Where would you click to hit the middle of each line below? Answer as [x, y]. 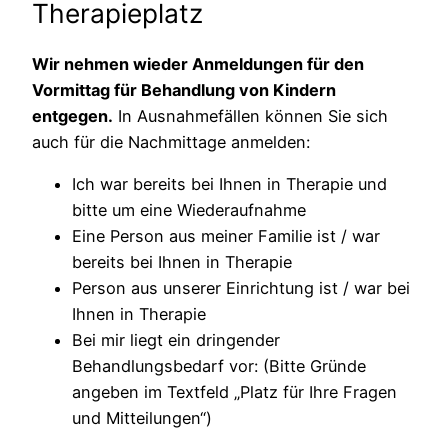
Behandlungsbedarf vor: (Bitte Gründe [219, 365]
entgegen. [72, 115]
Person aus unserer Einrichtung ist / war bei [241, 287]
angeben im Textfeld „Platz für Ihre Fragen [234, 391]
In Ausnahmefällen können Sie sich [250, 115]
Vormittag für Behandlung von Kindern [184, 89]
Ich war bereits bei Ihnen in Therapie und [229, 183]
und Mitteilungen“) [142, 417]
